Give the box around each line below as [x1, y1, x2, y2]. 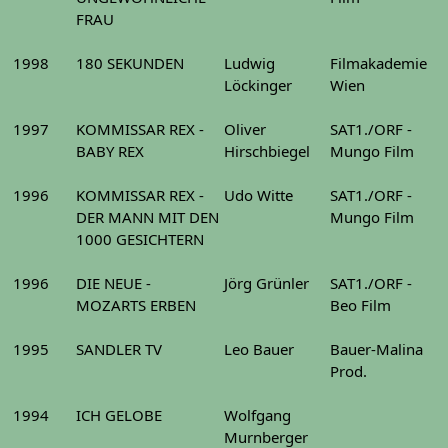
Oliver [224, 119, 266, 139]
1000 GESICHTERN [76, 229, 204, 249]
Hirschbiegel [224, 141, 310, 161]
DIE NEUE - [76, 273, 151, 293]
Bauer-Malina [330, 339, 423, 359]
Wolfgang [224, 405, 291, 425]
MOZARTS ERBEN [76, 295, 196, 315]
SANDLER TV [76, 339, 162, 359]
